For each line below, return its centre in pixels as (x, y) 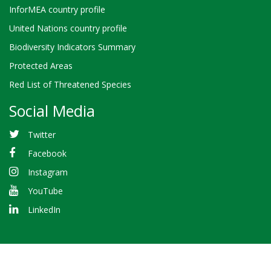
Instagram (47, 172)
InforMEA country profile (57, 9)
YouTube (45, 191)
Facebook (47, 153)
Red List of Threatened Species (70, 85)
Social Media (52, 111)
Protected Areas (41, 66)
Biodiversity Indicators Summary (72, 47)
